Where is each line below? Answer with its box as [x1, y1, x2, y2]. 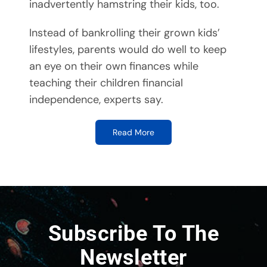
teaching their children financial [29, 76, 183, 91]
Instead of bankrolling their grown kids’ [29, 26, 220, 41]
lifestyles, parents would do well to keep [29, 42, 226, 57]
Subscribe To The [48, 221, 219, 247]
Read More [113, 127, 154, 138]
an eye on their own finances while [29, 59, 198, 74]
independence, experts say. [29, 92, 163, 107]
